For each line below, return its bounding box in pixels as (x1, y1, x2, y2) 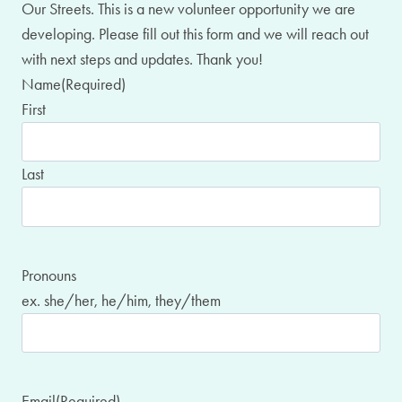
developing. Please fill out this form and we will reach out (22, 24, 369, 44)
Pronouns (22, 265, 76, 285)
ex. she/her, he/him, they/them (22, 290, 221, 310)
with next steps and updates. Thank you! (22, 49, 263, 69)
